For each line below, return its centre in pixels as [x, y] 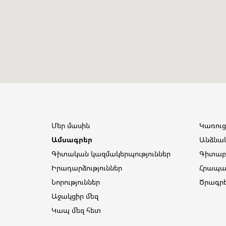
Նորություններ [76, 182]
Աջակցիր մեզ [75, 196]
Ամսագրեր [72, 139]
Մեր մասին [71, 125]
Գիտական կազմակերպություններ [111, 154]
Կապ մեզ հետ [76, 210]
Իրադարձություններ [87, 168]
